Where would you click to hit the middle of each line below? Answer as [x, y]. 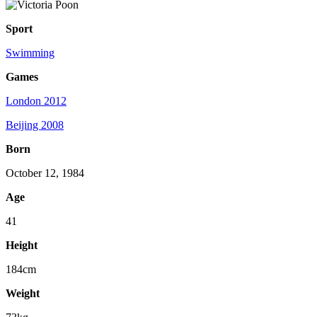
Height [22, 246]
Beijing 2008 [35, 125]
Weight [23, 294]
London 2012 [36, 101]
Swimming [30, 53]
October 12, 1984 [45, 173]
